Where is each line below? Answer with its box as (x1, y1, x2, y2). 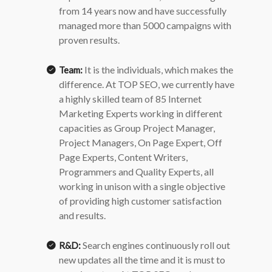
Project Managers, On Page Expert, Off (59, 137, 222, 148)
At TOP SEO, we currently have (106, 78, 234, 90)
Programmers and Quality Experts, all (59, 166, 214, 177)
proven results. (59, 34, 120, 46)
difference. (59, 78, 106, 90)
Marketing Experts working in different (59, 107, 222, 119)
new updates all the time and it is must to (59, 254, 225, 265)
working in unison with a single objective (59, 180, 225, 192)
